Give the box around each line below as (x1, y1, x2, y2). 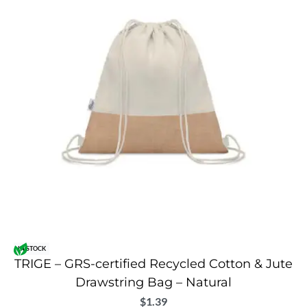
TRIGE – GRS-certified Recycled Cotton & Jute (14, 256, 293, 272)
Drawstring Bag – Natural (75, 275, 232, 291)
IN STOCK (17, 245, 46, 253)
